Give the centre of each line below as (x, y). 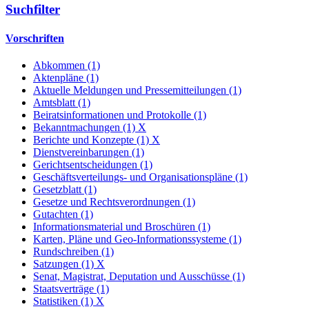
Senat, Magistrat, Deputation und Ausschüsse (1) (139, 276)
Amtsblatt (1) (62, 102)
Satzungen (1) (65, 263)
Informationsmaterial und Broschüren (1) (122, 226)
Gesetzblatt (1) (65, 189)
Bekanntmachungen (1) (86, 127)
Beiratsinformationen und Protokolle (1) (120, 114)
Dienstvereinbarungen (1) (89, 152)
